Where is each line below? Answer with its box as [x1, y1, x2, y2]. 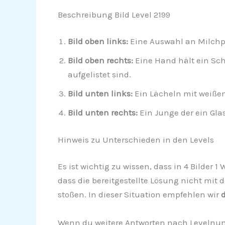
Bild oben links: [67, 36, 128, 47]
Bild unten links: [67, 88, 133, 99]
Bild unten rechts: [67, 107, 138, 118]
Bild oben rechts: [67, 55, 133, 66]
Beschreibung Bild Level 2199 [57, 9, 170, 20]
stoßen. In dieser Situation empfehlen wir [57, 189, 221, 200]
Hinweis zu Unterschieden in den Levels [57, 134, 214, 145]
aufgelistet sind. [67, 69, 131, 80]
